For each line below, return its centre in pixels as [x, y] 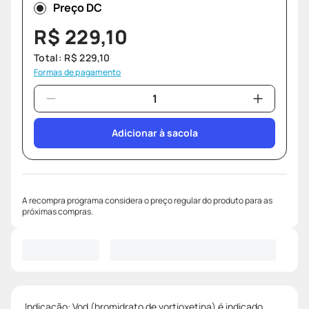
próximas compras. [58, 212]
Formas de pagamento [78, 72]
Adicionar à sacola [154, 133]
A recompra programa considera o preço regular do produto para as [147, 201]
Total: [49, 58]
